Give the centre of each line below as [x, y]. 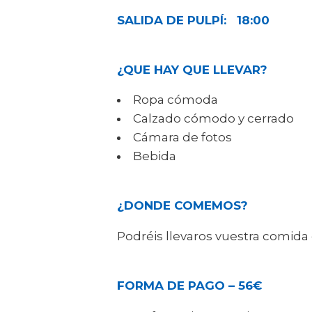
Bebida [155, 156]
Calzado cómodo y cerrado [213, 119]
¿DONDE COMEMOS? [182, 206]
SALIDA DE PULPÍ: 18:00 [193, 21]
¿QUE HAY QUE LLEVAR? [192, 70]
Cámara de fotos [182, 138]
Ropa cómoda [175, 100]
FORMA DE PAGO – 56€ [190, 286]
